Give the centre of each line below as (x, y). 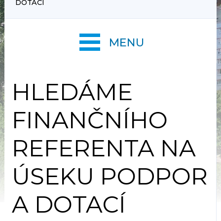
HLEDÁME (72, 92)
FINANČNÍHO (90, 120)
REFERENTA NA (104, 148)
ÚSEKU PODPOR (110, 176)
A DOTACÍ (69, 204)
